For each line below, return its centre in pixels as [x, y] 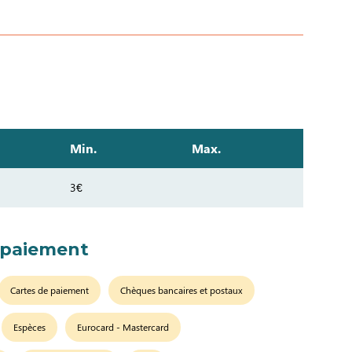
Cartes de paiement [50, 290]
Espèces [30, 327]
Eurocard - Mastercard [123, 327]
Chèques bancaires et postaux [182, 290]
